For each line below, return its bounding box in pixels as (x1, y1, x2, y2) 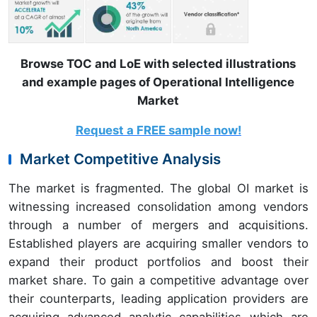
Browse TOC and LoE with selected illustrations (21, 57, 296, 71)
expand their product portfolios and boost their (8, 255, 309, 270)
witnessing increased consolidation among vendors (8, 200, 309, 214)
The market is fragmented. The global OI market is (8, 181, 309, 196)
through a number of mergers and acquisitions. (8, 218, 309, 233)
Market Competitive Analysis (20, 150, 221, 168)
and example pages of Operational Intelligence (22, 75, 295, 90)
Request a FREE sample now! (75, 123, 241, 138)
